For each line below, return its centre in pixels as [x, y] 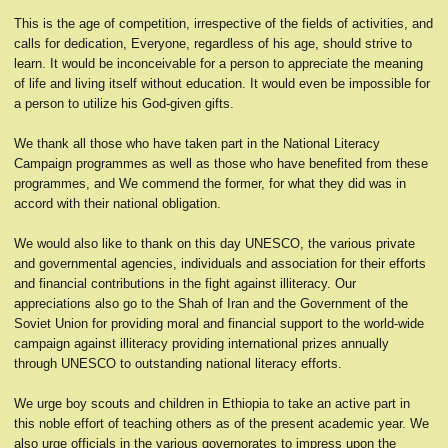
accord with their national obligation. [117, 203]
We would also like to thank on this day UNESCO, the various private [214, 243]
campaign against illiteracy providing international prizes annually [201, 343]
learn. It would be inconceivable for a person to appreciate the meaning [218, 63]
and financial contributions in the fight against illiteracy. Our [185, 283]
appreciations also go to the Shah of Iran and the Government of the [211, 303]
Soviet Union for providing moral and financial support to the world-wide [219, 323]
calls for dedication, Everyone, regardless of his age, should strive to [213, 43]
